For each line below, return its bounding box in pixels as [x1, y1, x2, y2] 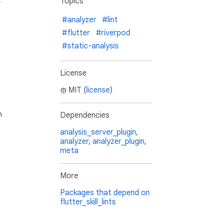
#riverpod [96, 28, 130, 38]
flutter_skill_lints [60, 197, 116, 207]
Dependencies [60, 110, 109, 121]
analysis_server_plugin [60, 127, 136, 138]
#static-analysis [62, 41, 119, 51]
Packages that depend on [60, 188, 150, 198]
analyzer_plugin [93, 137, 144, 147]
